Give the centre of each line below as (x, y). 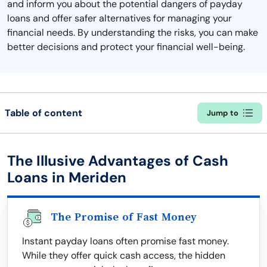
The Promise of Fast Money (124, 217)
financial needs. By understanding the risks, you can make (133, 32)
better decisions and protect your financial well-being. (126, 47)
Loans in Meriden (67, 177)
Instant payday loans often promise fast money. (125, 241)
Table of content (44, 113)
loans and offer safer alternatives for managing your (119, 18)
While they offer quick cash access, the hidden (124, 255)
